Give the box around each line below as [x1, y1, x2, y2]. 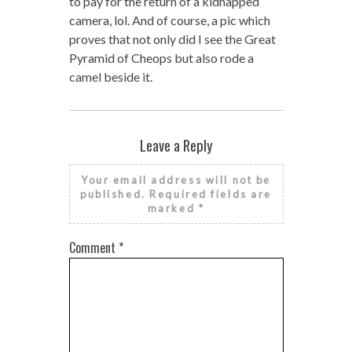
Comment [68, 238, 119, 258]
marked [147, 202, 199, 215]
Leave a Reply [139, 134, 213, 156]
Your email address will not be [81, 174, 271, 187]
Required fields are [149, 188, 272, 201]
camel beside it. [68, 69, 152, 85]
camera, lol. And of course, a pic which [68, 13, 270, 28]
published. [80, 188, 146, 201]
